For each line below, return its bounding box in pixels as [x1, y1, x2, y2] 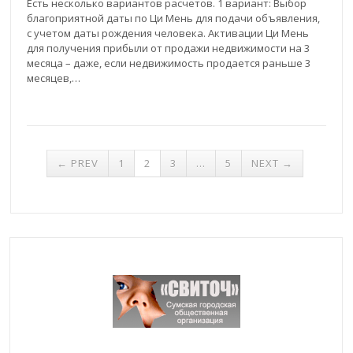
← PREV [56, 155, 98, 170]
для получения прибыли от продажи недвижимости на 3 [27, 40, 310, 55]
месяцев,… [27, 70, 81, 85]
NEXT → [251, 155, 294, 170]
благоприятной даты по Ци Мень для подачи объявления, [27, 10, 321, 25]
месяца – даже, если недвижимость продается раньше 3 [27, 55, 311, 70]
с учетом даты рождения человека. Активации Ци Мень [27, 25, 310, 40]
